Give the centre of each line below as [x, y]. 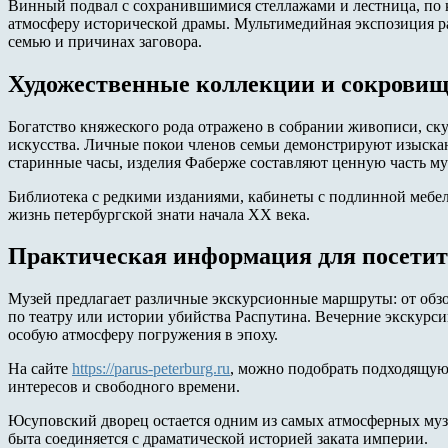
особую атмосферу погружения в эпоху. [143, 335]
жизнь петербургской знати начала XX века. [159, 214]
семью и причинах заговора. [105, 41]
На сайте [40, 369]
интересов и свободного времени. [124, 387]
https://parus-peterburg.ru [151, 369]
